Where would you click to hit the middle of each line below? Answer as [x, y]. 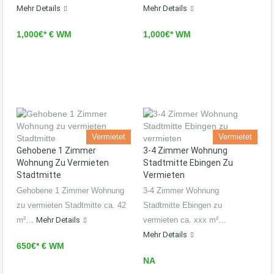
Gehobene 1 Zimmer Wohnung [70, 191]
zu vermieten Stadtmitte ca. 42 [71, 206]
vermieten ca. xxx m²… [185, 220]
